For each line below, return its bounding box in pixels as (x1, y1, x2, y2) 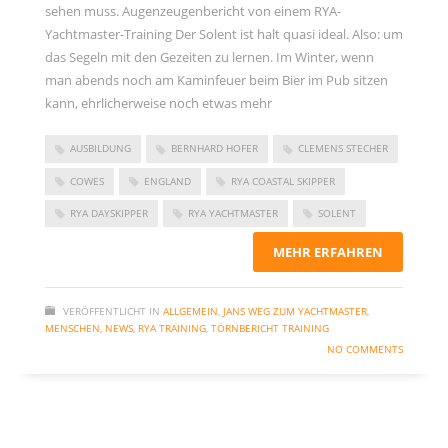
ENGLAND (144, 173, 191, 188)
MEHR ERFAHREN (273, 243, 383, 262)
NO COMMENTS (327, 342, 403, 357)
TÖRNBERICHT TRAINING (211, 321, 329, 336)
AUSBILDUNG (70, 141, 131, 156)
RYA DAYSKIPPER (70, 205, 148, 220)
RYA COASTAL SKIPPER (231, 173, 335, 188)
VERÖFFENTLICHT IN (63, 304, 160, 319)
